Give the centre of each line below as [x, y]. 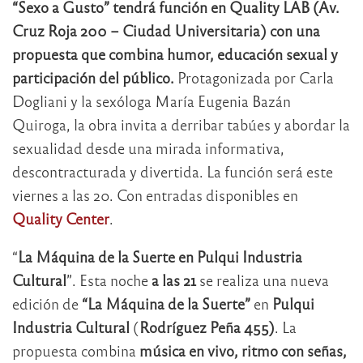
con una [293, 30]
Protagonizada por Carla [254, 77]
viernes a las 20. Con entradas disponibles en [155, 194]
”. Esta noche [109, 280]
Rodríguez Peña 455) [207, 327]
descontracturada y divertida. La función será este [173, 171]
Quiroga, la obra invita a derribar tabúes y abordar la [181, 124]
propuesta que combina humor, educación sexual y [175, 53]
